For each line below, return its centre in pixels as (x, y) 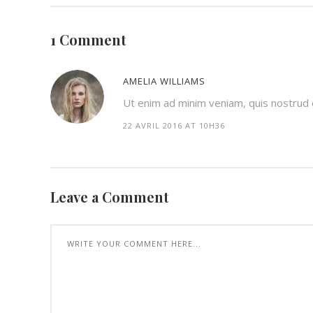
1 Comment (88, 39)
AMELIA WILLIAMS (164, 81)
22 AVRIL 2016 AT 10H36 (174, 125)
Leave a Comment (110, 196)
